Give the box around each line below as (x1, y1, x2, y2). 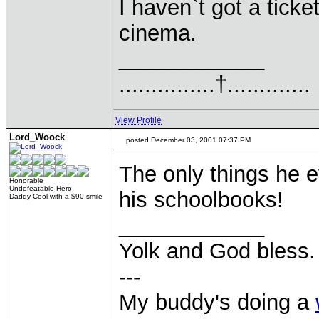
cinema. (119, 21, 197, 46)
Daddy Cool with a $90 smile (9, 192, 103, 200)
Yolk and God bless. (119, 239, 315, 263)
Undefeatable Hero (9, 184, 72, 192)
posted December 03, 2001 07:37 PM (124, 136, 251, 144)
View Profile (115, 115, 162, 125)
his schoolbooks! (119, 187, 283, 212)
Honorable (9, 177, 43, 184)
